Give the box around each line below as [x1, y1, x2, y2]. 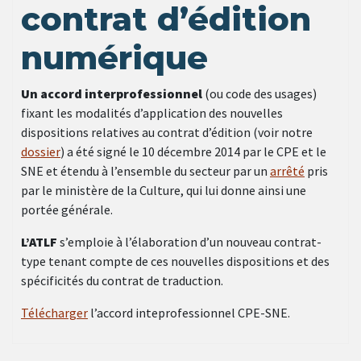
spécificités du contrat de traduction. [21, 272, 223, 289]
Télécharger [21, 305, 88, 322]
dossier [21, 143, 60, 160]
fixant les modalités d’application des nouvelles [21, 105, 283, 122]
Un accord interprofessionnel [21, 85, 202, 102]
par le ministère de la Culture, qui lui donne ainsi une [21, 182, 306, 199]
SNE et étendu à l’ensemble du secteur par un [21, 163, 270, 180]
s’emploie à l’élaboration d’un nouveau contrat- [57, 234, 322, 251]
